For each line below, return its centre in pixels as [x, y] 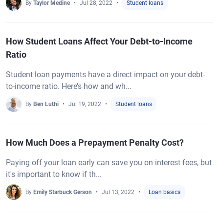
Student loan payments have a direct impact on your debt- [105, 75]
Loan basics [164, 192]
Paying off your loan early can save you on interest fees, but [109, 163]
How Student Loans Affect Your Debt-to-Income [99, 41]
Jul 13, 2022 [118, 192]
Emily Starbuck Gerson [63, 192]
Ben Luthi [46, 104]
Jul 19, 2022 [85, 104]
